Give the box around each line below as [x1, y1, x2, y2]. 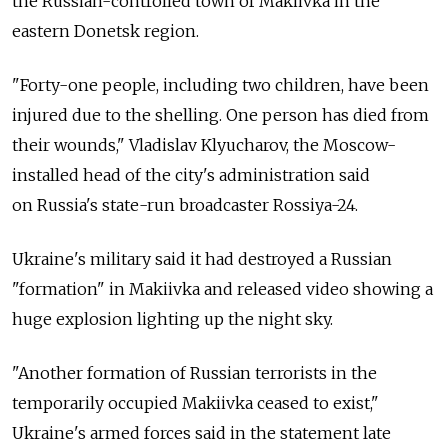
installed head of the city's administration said [12, 165, 370, 185]
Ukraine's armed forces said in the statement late [12, 423, 391, 443]
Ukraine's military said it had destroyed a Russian [12, 249, 392, 269]
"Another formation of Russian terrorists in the [12, 363, 377, 383]
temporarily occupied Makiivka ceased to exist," [12, 393, 379, 413]
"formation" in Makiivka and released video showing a [12, 279, 433, 299]
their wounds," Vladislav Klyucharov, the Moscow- [12, 135, 396, 155]
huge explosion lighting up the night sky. [12, 309, 333, 329]
